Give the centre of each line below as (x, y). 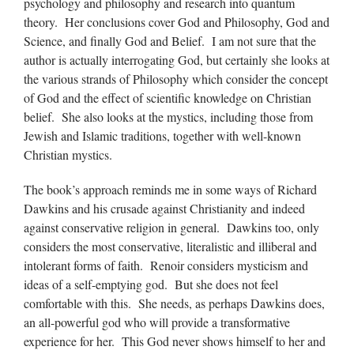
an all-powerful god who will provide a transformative (157, 322)
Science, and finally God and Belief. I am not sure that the (170, 41)
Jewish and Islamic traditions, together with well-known (162, 136)
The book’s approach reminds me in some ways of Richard (170, 189)
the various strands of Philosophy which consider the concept (176, 79)
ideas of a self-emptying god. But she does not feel (151, 284)
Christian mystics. (68, 154)
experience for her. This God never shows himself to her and (175, 341)
